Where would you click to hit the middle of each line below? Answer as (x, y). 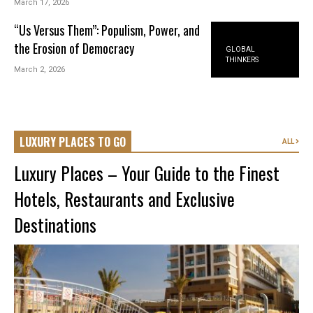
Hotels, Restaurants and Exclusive (124, 199)
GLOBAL (241, 50)
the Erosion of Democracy (74, 48)
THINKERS (242, 60)
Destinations (55, 225)
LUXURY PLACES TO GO (73, 142)
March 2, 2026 (40, 69)
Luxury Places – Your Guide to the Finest (147, 173)
